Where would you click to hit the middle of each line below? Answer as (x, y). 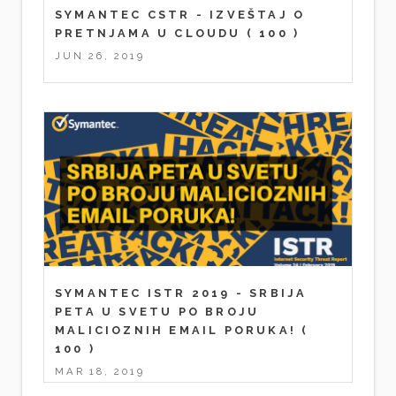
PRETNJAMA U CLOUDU (148, 33)
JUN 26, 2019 (100, 55)
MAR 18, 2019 (100, 371)
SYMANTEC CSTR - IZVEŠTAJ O (180, 14)
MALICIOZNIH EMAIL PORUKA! (175, 331)
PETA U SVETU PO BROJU (157, 312)
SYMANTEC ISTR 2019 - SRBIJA (181, 293)
